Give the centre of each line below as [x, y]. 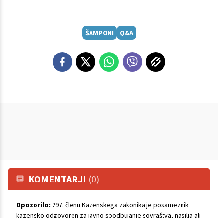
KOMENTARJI [58, 179]
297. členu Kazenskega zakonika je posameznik [120, 205]
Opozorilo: [33, 205]
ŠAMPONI [99, 33]
